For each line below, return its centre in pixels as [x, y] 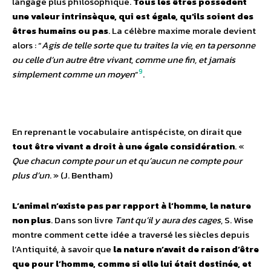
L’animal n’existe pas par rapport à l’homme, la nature [132, 205]
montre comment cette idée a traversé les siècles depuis [131, 234]
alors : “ [27, 45]
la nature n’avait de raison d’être [186, 249]
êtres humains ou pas [60, 30]
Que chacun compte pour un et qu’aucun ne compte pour [127, 160]
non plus [31, 220]
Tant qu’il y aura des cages [168, 220]
